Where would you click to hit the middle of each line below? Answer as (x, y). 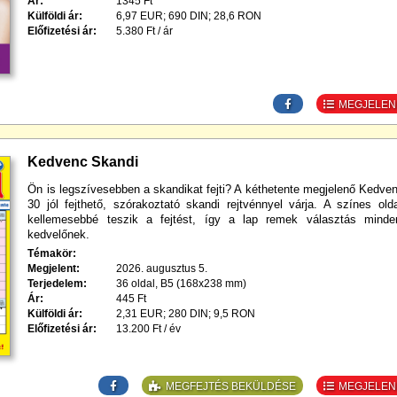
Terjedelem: (58, 284)
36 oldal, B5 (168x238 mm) (182, 284)
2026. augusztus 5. (162, 269)
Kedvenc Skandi (83, 162)
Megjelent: (54, 269)
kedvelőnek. (59, 235)
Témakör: (52, 254)
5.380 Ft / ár (145, 31)
